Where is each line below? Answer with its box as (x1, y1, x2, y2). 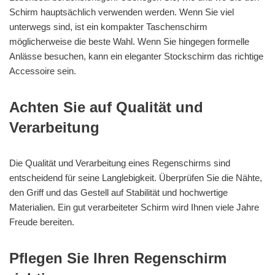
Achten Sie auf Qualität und (9, 99, 203, 116)
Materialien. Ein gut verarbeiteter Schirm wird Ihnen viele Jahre (9, 202, 259, 213)
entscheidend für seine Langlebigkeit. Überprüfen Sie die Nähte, (9, 172, 262, 184)
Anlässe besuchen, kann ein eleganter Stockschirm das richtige (9, 51, 263, 62)
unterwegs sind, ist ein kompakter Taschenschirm (9, 21, 207, 33)
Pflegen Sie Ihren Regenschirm (9, 250, 227, 267)
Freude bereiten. (9, 217, 74, 228)
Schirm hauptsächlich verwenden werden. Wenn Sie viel (9, 7, 234, 18)
